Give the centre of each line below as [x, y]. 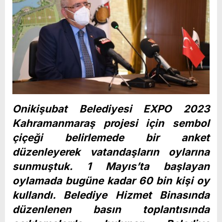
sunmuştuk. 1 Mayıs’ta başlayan [111, 166]
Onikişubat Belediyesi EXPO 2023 [111, 109]
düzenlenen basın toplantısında [111, 209]
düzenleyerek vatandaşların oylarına [111, 152]
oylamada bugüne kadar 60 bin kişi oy [111, 180]
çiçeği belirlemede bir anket [111, 137]
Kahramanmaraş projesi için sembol [111, 123]
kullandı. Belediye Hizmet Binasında [111, 195]
